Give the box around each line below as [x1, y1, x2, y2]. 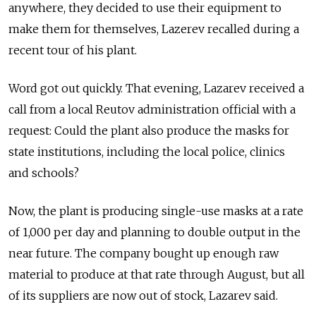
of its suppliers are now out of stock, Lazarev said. [8, 288, 278, 303]
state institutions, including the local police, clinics [8, 145, 285, 159]
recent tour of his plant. [8, 43, 137, 58]
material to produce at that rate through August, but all [8, 267, 305, 282]
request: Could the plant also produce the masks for [8, 123, 289, 138]
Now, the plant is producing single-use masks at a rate [8, 204, 303, 219]
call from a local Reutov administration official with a [8, 102, 296, 117]
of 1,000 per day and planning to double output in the [8, 225, 300, 240]
